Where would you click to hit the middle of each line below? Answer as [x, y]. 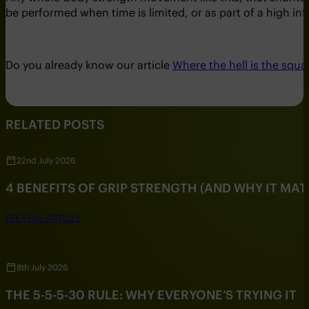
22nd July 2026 [46, 161]
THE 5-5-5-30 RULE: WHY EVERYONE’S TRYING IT [151, 295]
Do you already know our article [89, 64]
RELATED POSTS [55, 125]
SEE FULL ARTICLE [43, 219]
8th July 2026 [42, 267]
